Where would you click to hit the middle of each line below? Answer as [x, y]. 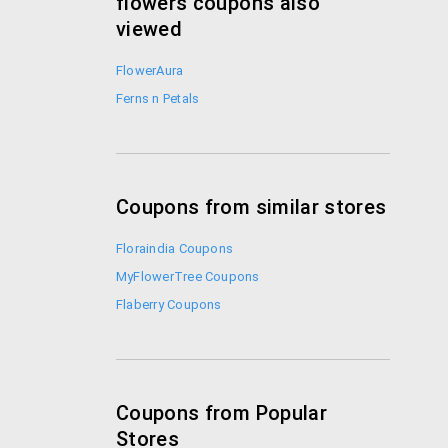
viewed [149, 29]
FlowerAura [150, 70]
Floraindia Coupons [175, 248]
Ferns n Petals [158, 98]
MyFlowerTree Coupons [188, 276]
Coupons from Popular [222, 413]
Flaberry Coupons [169, 304]
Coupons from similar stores [251, 207]
